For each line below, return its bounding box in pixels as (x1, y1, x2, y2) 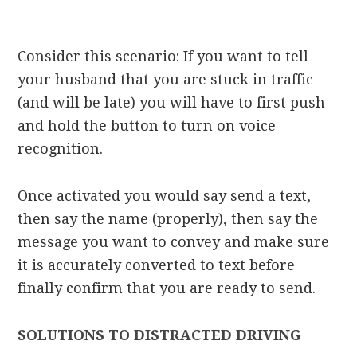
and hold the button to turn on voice (18, 117, 277, 135)
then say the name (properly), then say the (18, 210, 319, 228)
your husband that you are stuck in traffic (18, 71, 314, 88)
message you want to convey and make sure (18, 233, 330, 251)
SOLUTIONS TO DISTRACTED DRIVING (18, 327, 302, 344)
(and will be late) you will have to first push (18, 94, 326, 112)
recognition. (18, 140, 104, 158)
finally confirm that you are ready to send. (18, 280, 316, 297)
